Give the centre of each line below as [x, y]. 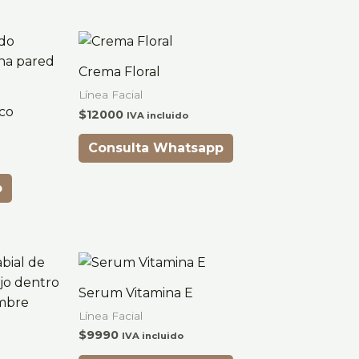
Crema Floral [120, 71]
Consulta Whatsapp [156, 147]
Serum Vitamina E [136, 292]
